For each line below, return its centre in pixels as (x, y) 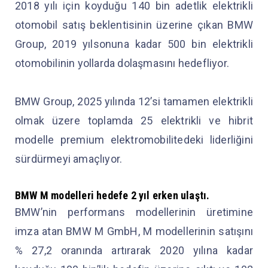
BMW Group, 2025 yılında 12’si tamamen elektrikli (134, 102)
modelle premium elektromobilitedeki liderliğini (134, 140)
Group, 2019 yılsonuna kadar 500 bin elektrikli (134, 44)
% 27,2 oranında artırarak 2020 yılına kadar (134, 251)
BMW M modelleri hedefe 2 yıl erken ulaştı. (112, 196)
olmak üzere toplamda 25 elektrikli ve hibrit (134, 121)
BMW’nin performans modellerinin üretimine (134, 212)
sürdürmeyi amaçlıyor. (70, 159)
